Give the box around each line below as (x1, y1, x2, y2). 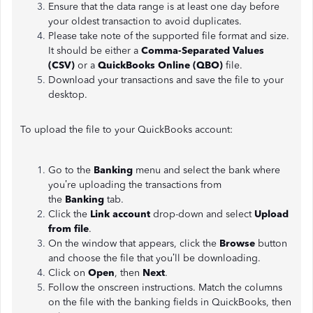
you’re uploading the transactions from (48, 179, 221, 191)
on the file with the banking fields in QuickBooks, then (48, 296, 291, 308)
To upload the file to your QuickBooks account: (20, 124, 235, 136)
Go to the (48, 164, 94, 176)
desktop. (48, 89, 87, 101)
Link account (90, 208, 153, 220)
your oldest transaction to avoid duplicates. (48, 15, 242, 27)
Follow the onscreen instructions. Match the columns (48, 282, 282, 293)
